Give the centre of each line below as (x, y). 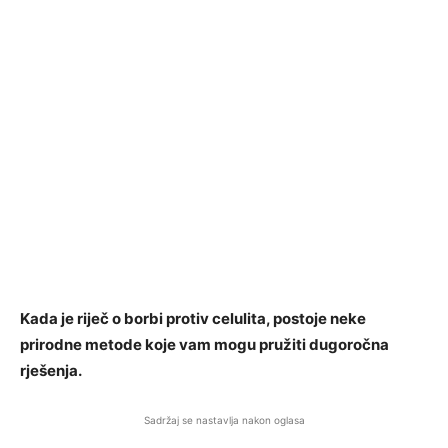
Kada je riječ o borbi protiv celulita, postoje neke (193, 318)
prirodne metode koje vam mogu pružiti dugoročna (204, 344)
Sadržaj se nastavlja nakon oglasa (224, 420)
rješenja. (51, 370)
